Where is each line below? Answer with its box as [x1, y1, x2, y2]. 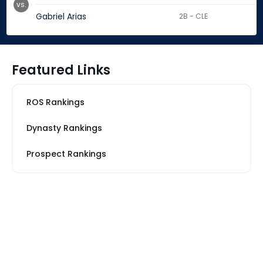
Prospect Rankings [26, 148, 106, 160]
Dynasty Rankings [26, 122, 102, 134]
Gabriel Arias [36, 11, 86, 23]
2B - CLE [179, 11, 208, 22]
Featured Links [12, 61, 110, 80]
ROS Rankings [26, 96, 85, 109]
